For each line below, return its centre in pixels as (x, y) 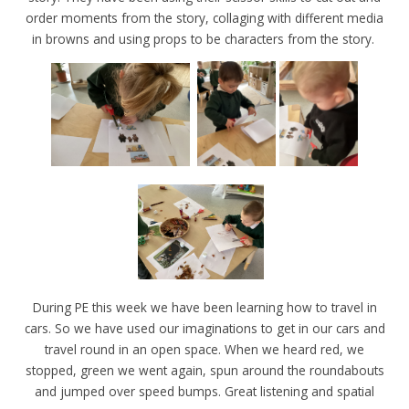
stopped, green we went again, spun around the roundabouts (204, 371)
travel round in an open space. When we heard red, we (204, 350)
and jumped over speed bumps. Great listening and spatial (204, 392)
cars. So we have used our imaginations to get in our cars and (204, 329)
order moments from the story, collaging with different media (204, 17)
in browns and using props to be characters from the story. (204, 38)
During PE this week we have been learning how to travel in (204, 308)
